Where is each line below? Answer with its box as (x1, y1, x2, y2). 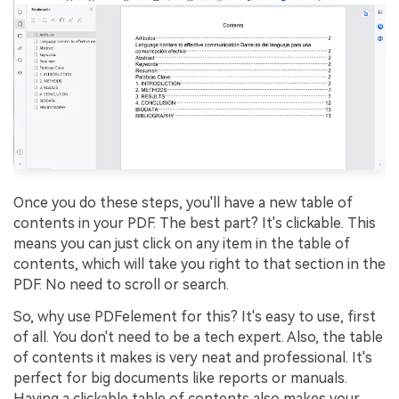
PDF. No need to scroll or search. (13, 275, 229, 293)
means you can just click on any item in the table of (13, 234, 350, 252)
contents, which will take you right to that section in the (13, 255, 386, 273)
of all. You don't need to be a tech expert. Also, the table (13, 328, 383, 346)
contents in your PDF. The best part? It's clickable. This (13, 214, 376, 232)
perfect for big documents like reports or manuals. (13, 369, 347, 387)
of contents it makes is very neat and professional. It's (13, 348, 372, 366)
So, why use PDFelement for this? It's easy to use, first (13, 307, 376, 325)
